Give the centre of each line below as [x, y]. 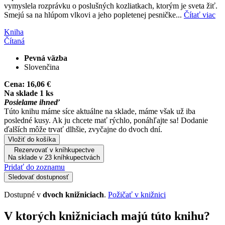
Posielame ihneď [32, 102]
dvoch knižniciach [73, 194]
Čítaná [14, 41]
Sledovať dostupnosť [38, 177]
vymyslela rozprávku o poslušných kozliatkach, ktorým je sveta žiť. [111, 6]
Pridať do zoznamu [34, 167]
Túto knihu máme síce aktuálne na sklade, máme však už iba [100, 111]
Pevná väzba [46, 58]
